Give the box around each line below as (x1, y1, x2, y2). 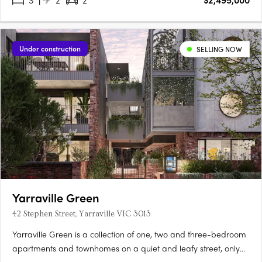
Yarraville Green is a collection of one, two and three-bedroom (12, 228, 246, 240)
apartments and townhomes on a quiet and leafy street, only (12, 242, 240, 254)
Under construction (19, 43, 81, 54)
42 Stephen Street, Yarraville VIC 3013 (12, 209, 151, 219)
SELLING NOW (196, 44, 242, 55)
